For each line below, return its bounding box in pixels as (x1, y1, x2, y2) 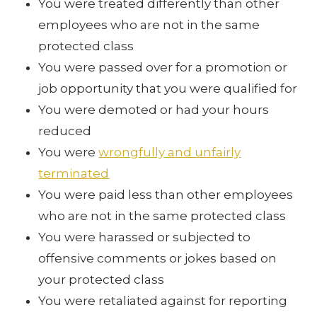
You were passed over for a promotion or (38, 59, 288, 74)
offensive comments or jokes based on (38, 250, 277, 265)
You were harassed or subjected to (38, 229, 251, 244)
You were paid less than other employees (38, 187, 294, 202)
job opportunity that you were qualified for (38, 81, 298, 96)
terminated (38, 166, 110, 180)
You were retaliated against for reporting (38, 293, 288, 308)
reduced (38, 123, 92, 138)
